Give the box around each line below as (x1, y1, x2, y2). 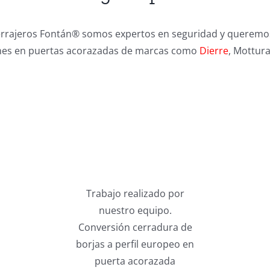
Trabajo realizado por (86, 186, 184, 200)
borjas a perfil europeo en (76, 237, 194, 251)
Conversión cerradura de (78, 220, 192, 234)
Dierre (199, 43, 228, 57)
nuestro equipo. (98, 203, 172, 217)
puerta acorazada (95, 254, 175, 268)
